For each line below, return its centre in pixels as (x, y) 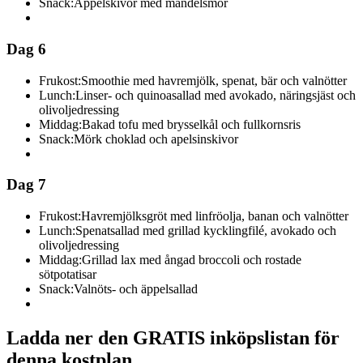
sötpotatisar (68, 274)
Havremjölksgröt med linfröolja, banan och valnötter (215, 216)
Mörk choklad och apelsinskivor (156, 139)
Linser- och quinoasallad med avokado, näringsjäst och (216, 95)
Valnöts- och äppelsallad (136, 288)
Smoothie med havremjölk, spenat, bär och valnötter (214, 80)
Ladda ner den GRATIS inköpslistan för (173, 337)
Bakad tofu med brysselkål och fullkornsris (191, 124)
